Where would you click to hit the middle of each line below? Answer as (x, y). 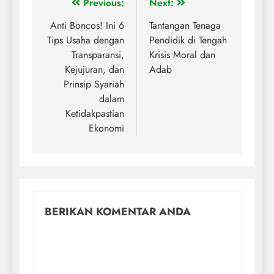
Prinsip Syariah (94, 84)
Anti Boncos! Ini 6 (87, 26)
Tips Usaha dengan (86, 40)
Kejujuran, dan (94, 70)
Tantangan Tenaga (185, 26)
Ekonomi (106, 128)
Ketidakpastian (95, 114)
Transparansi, (98, 55)
